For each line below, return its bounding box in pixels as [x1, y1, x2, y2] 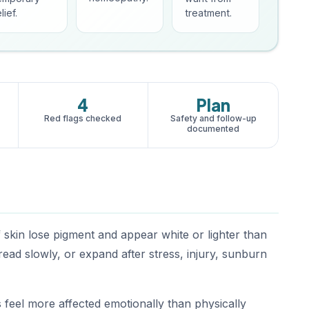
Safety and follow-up [170, 113, 257, 123]
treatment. [185, 6, 232, 19]
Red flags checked [44, 113, 122, 123]
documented [187, 123, 240, 134]
